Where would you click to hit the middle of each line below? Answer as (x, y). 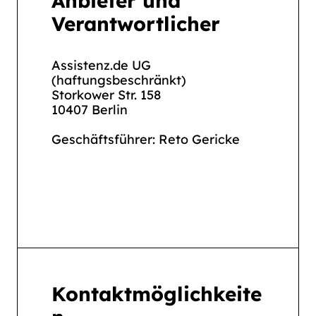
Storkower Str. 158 (106, 95)
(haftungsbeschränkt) (119, 80)
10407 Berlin (90, 110)
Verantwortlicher (136, 24)
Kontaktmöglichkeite (157, 294)
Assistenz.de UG (101, 65)
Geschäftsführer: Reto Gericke (146, 139)
